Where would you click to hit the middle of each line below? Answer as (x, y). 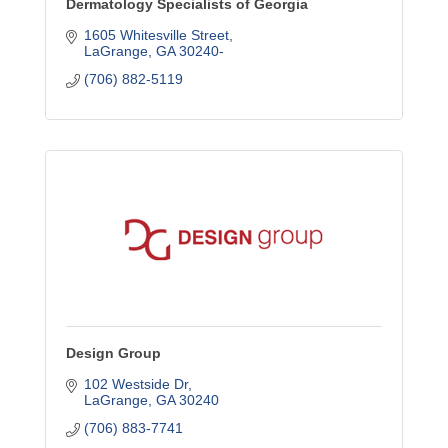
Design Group (113, 353)
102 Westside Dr (135, 384)
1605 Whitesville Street (156, 35)
